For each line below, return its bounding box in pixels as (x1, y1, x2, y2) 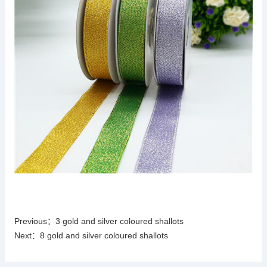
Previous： (14, 216, 55, 226)
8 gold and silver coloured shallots (40, 231, 168, 240)
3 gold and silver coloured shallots (55, 216, 184, 226)
